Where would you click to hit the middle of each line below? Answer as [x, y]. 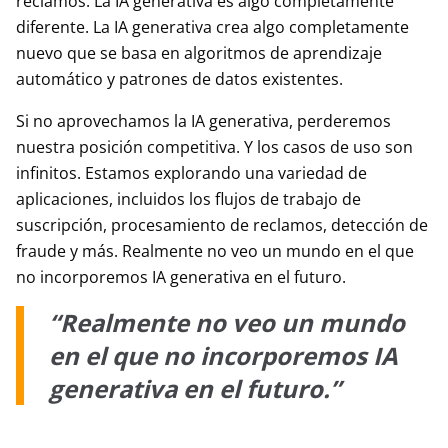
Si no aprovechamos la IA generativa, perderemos [203, 121]
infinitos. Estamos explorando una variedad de [191, 173]
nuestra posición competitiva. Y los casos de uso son [214, 147]
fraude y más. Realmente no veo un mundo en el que [215, 251]
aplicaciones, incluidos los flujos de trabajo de [188, 199]
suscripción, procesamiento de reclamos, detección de [222, 225]
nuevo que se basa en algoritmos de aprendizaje [199, 53]
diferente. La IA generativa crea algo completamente [212, 27]
